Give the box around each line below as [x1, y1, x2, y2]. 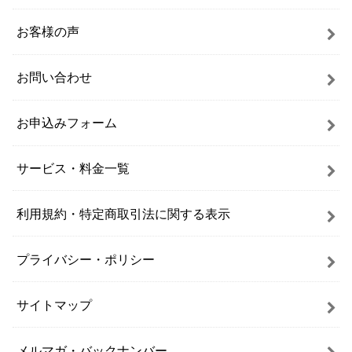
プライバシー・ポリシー [16, 251, 156, 266]
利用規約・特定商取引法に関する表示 [16, 206, 231, 221]
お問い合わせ [16, 70, 93, 85]
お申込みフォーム [16, 115, 118, 130]
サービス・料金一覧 [16, 160, 130, 175]
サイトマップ [16, 297, 93, 312]
